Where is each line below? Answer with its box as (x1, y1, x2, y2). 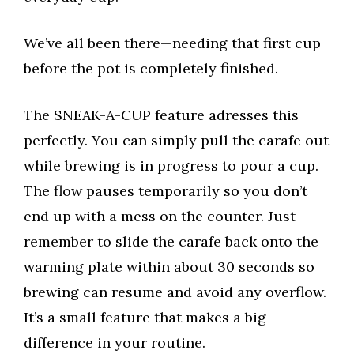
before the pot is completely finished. (24, 59, 278, 78)
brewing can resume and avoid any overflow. (24, 283, 326, 302)
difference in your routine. (24, 333, 205, 352)
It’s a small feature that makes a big (24, 308, 266, 327)
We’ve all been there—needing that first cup (24, 34, 321, 53)
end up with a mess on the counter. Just (24, 207, 296, 226)
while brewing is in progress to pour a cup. (24, 156, 318, 175)
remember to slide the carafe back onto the (24, 232, 318, 251)
